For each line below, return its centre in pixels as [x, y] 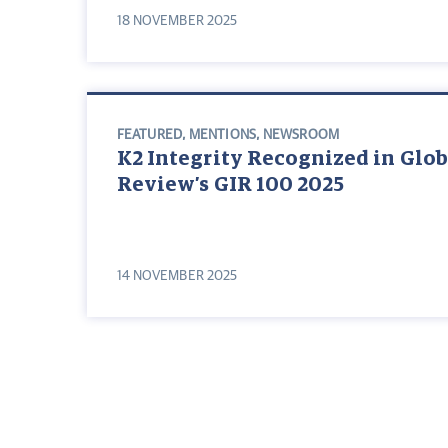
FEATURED [149, 135]
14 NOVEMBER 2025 [177, 276]
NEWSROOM [301, 135]
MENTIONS [222, 135]
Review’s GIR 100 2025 [231, 185]
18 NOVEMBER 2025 [177, 21]
